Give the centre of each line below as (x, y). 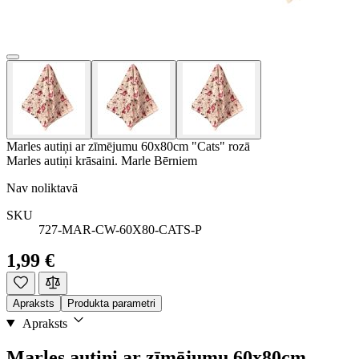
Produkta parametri (111, 303)
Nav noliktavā (42, 188)
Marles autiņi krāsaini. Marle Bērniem (102, 160)
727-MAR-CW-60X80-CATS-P (120, 229)
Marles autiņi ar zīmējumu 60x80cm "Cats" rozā (128, 146)
